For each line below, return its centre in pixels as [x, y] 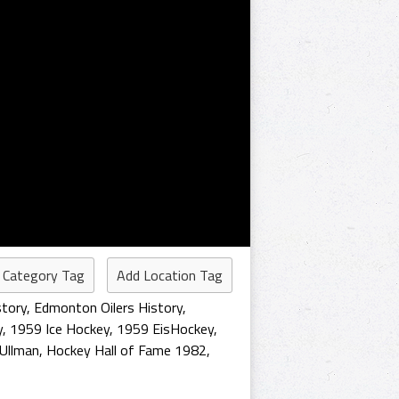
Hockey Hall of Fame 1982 [126, 350]
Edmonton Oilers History [108, 307]
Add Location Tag [170, 275]
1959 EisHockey [165, 329]
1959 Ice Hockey [60, 329]
